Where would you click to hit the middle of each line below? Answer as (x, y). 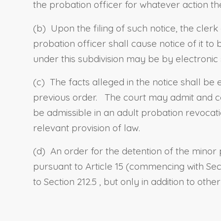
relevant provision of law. (87, 128)
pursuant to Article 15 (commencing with (120, 166)
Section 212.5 (72, 181)
